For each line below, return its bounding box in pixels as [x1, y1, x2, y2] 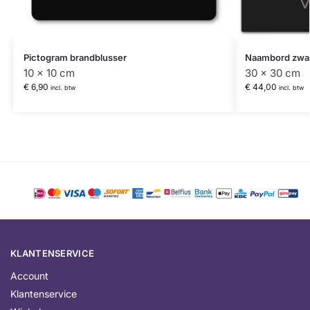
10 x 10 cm [23, 66, 75, 80]
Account [10, 270, 48, 282]
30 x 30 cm [244, 66, 300, 80]
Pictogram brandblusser [23, 51, 127, 63]
